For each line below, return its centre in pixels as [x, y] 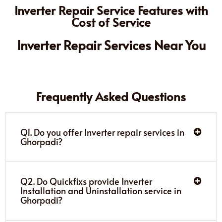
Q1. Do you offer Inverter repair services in [102, 132]
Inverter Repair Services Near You [111, 44]
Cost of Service [111, 22]
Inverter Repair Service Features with [111, 10]
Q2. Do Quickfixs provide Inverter [86, 181]
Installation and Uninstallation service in [101, 190]
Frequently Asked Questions [111, 96]
